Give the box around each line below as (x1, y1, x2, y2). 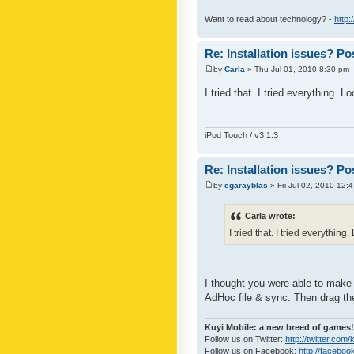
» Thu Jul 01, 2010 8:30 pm (245, 64, 349, 73)
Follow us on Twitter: (205, 333, 285, 344)
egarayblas (224, 180, 268, 190)
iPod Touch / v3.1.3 (205, 130, 278, 141)
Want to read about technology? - (205, 14, 334, 24)
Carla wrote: (245, 210, 296, 220)
